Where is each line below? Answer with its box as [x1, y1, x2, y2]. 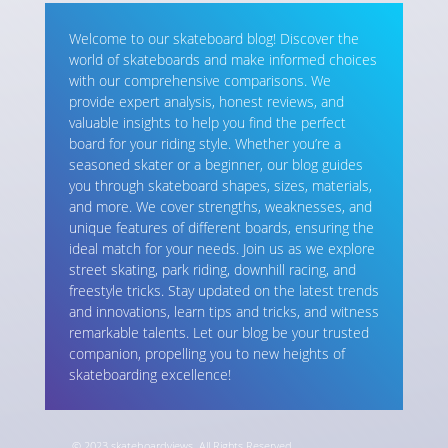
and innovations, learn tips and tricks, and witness [68, 302, 379, 322]
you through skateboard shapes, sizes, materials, [68, 176, 372, 196]
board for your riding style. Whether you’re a [68, 134, 341, 154]
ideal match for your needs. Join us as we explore [68, 239, 375, 259]
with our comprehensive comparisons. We [68, 71, 331, 91]
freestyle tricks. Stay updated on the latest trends [68, 281, 379, 301]
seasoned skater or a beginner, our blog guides [68, 155, 363, 175]
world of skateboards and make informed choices [68, 50, 377, 70]
